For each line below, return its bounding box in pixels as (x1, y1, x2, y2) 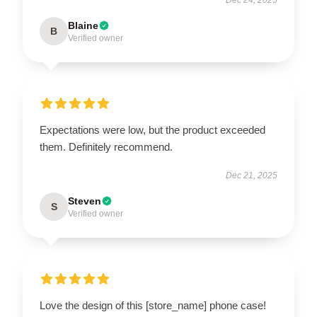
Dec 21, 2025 (226, 170, 277, 180)
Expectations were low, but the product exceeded (40, 123, 265, 136)
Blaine (68, 19, 98, 31)
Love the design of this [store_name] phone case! (40, 299, 266, 311)
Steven (68, 195, 101, 207)
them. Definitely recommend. (40, 140, 173, 153)
